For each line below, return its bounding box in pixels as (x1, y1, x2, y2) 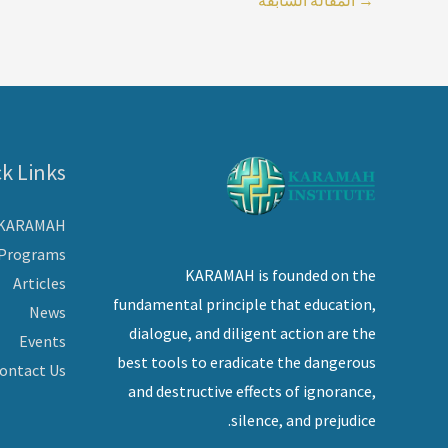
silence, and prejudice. (231, 409, 376, 430)
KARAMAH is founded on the (185, 264, 376, 285)
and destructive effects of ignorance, (128, 380, 376, 401)
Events (19, 330, 66, 351)
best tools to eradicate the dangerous (117, 351, 376, 372)
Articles (13, 272, 66, 293)
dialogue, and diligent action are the (129, 322, 376, 343)
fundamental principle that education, (113, 293, 376, 314)
